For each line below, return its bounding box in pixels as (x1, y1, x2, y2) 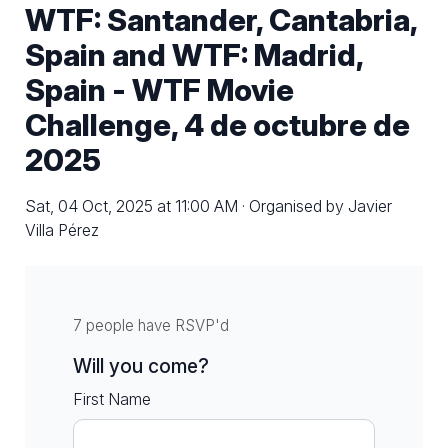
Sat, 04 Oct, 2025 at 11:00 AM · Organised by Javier (25, 195, 392, 216)
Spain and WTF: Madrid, (25, 36, 363, 73)
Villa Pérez (25, 219, 99, 240)
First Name (73, 388, 151, 409)
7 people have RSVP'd (73, 315, 229, 335)
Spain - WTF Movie (25, 71, 294, 108)
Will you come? (73, 353, 209, 378)
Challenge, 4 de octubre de (25, 106, 410, 143)
